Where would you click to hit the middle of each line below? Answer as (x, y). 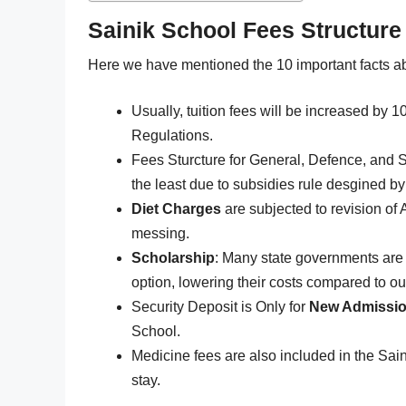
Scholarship (173, 257)
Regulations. (172, 135)
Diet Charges (176, 208)
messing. (160, 233)
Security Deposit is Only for (220, 306)
